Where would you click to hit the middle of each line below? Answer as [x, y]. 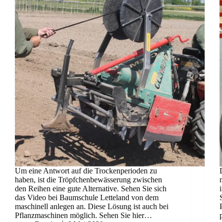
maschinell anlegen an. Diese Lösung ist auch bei [92, 206]
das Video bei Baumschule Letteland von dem [87, 197]
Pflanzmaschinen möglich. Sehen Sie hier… [83, 215]
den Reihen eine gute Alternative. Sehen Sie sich [91, 188]
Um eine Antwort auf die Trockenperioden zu [86, 170]
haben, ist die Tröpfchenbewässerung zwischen [88, 179]
